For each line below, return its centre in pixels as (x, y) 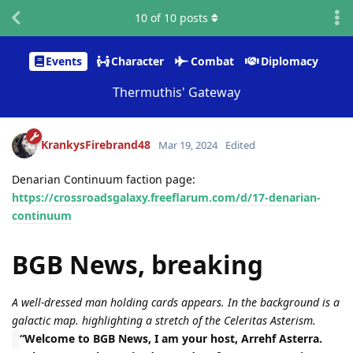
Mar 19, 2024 (188, 145)
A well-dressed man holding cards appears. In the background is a (176, 303)
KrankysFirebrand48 (96, 144)
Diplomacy (290, 61)
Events (64, 61)
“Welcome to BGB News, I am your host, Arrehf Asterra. (171, 339)
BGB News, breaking (137, 265)
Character (137, 61)
